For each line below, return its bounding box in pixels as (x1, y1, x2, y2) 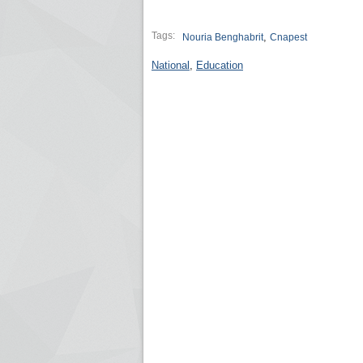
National (152, 59, 190, 71)
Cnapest (270, 32, 307, 43)
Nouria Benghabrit (182, 32, 263, 43)
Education (196, 59, 243, 71)
